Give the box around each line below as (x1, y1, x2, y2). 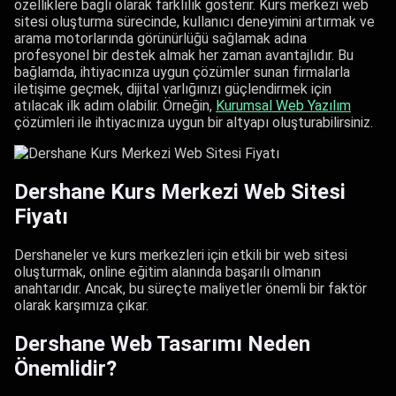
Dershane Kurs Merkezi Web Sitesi (14, 179, 346, 204)
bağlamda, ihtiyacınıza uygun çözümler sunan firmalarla (14, 63, 350, 80)
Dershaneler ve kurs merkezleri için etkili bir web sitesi (14, 246, 347, 263)
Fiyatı (14, 203, 68, 229)
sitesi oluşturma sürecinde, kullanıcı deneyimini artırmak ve (14, 12, 375, 30)
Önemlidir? (14, 355, 117, 381)
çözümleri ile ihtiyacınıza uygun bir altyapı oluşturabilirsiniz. (14, 113, 373, 131)
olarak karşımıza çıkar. (14, 296, 148, 314)
